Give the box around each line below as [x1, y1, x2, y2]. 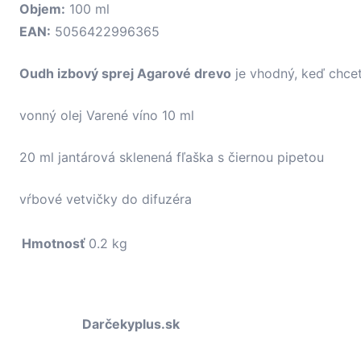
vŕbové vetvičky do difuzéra [19, 191, 192, 208]
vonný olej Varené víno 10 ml [19, 107, 194, 124]
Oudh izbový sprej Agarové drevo [19, 65, 231, 82]
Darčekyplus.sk [82, 316, 180, 333]
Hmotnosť [22, 235, 85, 252]
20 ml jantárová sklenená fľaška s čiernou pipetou [19, 149, 324, 166]
